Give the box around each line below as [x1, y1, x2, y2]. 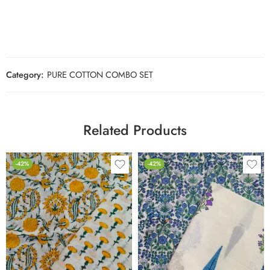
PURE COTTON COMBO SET [47, 67, 153, 81]
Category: [6, 67, 43, 81]
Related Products [83, 119, 187, 140]
